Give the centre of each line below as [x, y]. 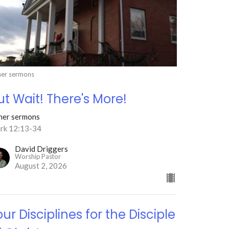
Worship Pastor [38, 156]
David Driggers [42, 148]
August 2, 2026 [41, 165]
